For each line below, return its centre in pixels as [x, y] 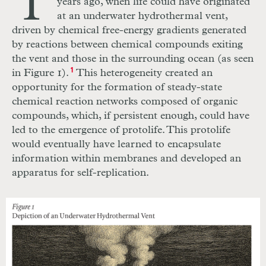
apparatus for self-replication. [80, 173]
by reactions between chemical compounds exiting [127, 45]
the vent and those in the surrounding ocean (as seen [133, 59]
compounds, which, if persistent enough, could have [131, 116]
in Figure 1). [40, 73]
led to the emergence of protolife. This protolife [121, 130]
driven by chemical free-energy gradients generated [129, 31]
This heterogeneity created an [142, 73]
